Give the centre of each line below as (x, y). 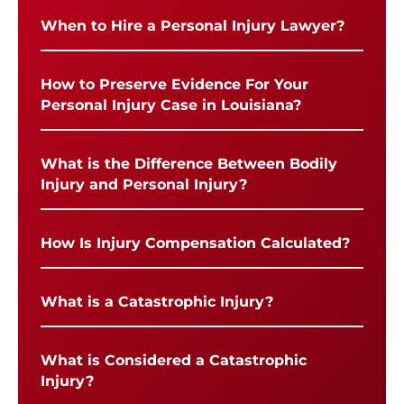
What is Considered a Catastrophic (174, 360)
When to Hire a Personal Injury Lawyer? (193, 25)
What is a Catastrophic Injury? (157, 301)
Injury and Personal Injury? (144, 184)
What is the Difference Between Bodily (189, 163)
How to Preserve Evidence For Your (174, 84)
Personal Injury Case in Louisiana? (171, 105)
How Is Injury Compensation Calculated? (195, 243)
